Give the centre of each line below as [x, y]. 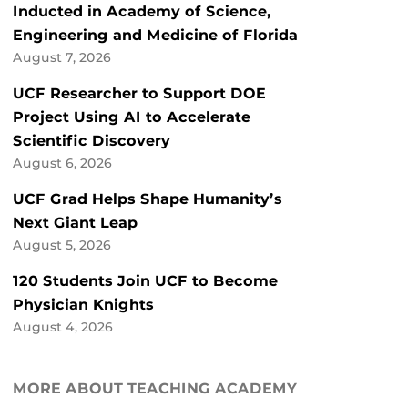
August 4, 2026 [63, 327]
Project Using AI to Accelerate [132, 117]
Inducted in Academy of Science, [142, 12]
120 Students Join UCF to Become [145, 281]
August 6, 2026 [62, 163]
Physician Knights [83, 305]
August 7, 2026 [62, 58]
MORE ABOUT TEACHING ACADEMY [155, 389]
